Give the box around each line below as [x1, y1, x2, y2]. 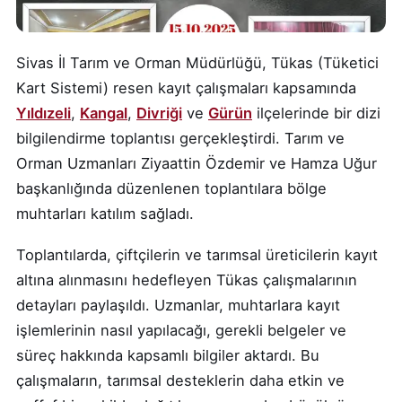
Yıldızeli [16, 104, 71, 123]
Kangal [80, 104, 127, 123]
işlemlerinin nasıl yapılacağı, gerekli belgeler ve [16, 321, 346, 340]
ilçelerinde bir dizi [252, 104, 380, 123]
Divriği [136, 104, 182, 123]
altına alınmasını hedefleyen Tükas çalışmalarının [16, 271, 357, 290]
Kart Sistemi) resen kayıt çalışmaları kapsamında [16, 79, 356, 98]
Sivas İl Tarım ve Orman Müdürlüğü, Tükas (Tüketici [16, 54, 379, 73]
